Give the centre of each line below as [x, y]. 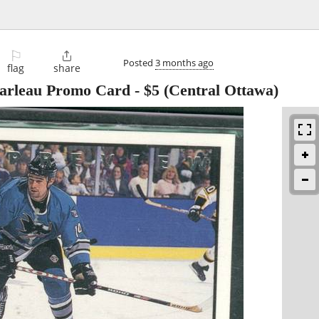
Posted [139, 62]
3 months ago [184, 62]
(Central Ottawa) [219, 90]
